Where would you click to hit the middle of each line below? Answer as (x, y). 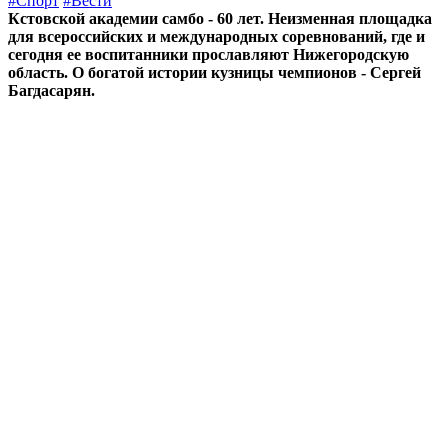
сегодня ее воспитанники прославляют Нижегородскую (208, 54)
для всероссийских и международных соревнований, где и (216, 36)
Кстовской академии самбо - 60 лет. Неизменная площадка (220, 18)
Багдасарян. (51, 90)
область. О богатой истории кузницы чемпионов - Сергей (214, 72)
